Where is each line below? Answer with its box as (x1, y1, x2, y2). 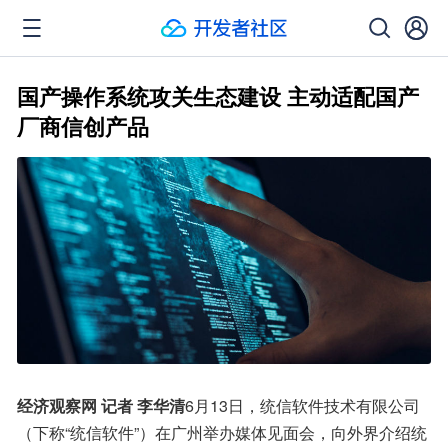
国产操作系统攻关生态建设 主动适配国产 (17, 80, 419, 112)
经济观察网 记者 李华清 (17, 394, 185, 417)
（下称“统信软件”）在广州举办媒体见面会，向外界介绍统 (17, 421, 427, 444)
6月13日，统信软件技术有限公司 (185, 394, 420, 417)
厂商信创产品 (17, 110, 149, 142)
